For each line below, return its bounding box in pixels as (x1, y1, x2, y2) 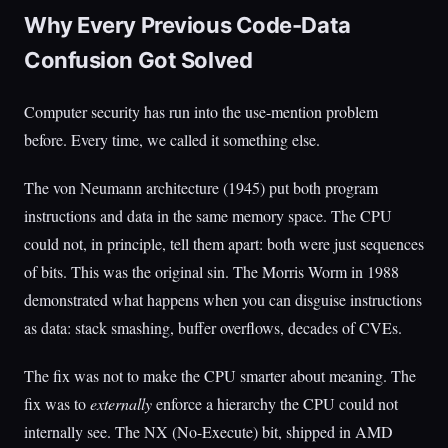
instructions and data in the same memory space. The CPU (24, 205, 392, 226)
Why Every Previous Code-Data (24, 12, 351, 38)
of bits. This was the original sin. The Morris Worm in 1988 (24, 261, 399, 282)
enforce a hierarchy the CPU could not (152, 393, 398, 414)
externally (90, 393, 152, 414)
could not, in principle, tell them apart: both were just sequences (24, 233, 424, 254)
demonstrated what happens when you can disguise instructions (24, 289, 422, 310)
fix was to (24, 393, 90, 414)
